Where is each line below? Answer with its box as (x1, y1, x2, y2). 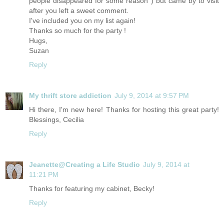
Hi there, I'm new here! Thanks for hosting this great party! (29, 105, 219, 114)
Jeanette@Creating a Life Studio (29, 160, 140, 169)
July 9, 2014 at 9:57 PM (114, 91, 189, 100)
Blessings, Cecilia (29, 115, 84, 124)
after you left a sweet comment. (29, 6, 128, 15)
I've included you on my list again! (29, 16, 135, 25)
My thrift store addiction (29, 91, 111, 100)
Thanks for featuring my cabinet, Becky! (29, 184, 154, 193)
